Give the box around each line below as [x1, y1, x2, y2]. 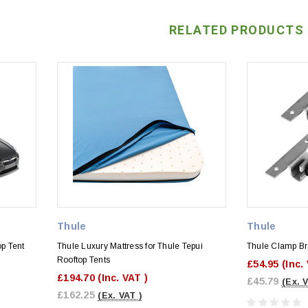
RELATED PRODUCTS [168, 22, 305, 37]
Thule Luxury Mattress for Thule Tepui [57, 241, 203, 251]
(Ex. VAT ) [98, 290, 142, 300]
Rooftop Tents [57, 254, 111, 265]
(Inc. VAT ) [98, 272, 148, 283]
